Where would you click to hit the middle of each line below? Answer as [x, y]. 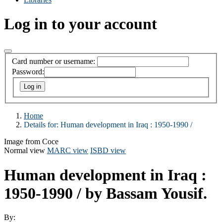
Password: [28, 72]
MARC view [68, 151]
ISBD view [108, 151]
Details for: [42, 125]
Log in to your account [81, 24]
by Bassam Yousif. [146, 193]
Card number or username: [54, 61]
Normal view [25, 151]
